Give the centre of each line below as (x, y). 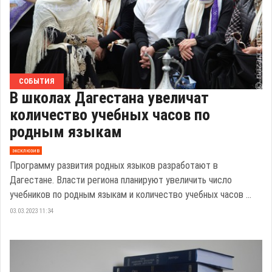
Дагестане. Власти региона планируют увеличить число (121, 180)
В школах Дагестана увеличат (109, 97)
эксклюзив (25, 151)
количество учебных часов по (110, 114)
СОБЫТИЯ (37, 81)
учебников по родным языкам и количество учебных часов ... (131, 194)
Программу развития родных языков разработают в (114, 165)
